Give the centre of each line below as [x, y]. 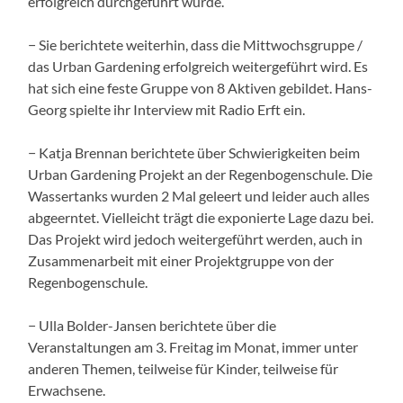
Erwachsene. [67, 390]
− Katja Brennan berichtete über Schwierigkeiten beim [194, 152]
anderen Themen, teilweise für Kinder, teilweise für [184, 368]
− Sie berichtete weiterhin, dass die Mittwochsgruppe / [196, 44]
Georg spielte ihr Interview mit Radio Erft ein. [167, 109]
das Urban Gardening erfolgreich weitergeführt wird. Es [198, 66]
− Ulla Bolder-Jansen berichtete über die [152, 325]
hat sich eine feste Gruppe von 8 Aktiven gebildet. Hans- [201, 87]
